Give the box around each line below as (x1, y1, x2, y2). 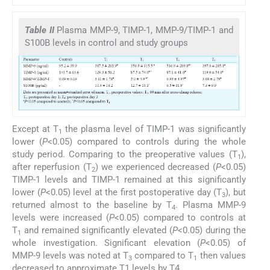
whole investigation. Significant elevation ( (12, 237, 201, 248)
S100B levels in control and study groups (25, 37, 188, 48)
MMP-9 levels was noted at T (12, 250, 129, 261)
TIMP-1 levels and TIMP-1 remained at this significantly (12, 174, 246, 185)
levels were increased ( (12, 212, 109, 223)
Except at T (12, 123, 59, 134)
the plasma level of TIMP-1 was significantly (62, 123, 246, 134)
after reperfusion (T (12, 161, 92, 172)
